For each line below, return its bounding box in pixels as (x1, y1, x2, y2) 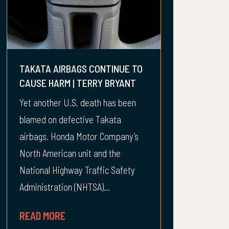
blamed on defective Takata (19, 113, 121, 125)
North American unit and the (19, 147, 121, 159)
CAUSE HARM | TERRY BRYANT (19, 77, 136, 89)
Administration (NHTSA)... (19, 181, 110, 193)
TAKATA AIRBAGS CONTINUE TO (19, 62, 143, 75)
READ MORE (19, 210, 65, 222)
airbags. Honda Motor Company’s (19, 130, 139, 142)
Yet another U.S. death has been (19, 97, 136, 108)
